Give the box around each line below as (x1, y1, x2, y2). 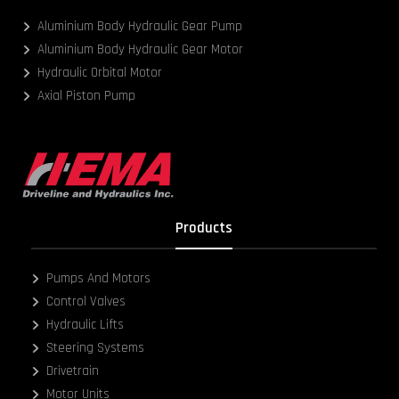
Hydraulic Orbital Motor (37, 64, 163, 82)
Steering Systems (46, 339, 145, 357)
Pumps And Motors (46, 270, 151, 288)
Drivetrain (46, 362, 100, 380)
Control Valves (46, 293, 126, 311)
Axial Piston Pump (37, 87, 136, 105)
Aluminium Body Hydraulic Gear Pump (37, 18, 243, 36)
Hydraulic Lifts (46, 316, 125, 334)
